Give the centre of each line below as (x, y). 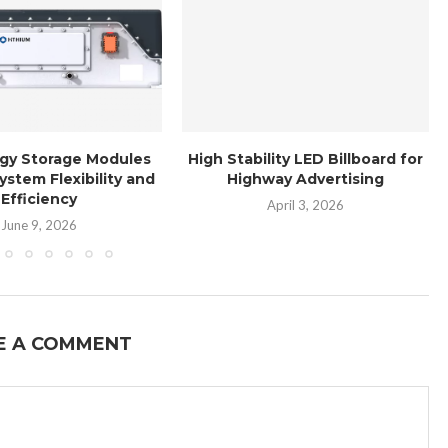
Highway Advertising (306, 179)
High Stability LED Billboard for (306, 159)
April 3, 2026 (306, 205)
